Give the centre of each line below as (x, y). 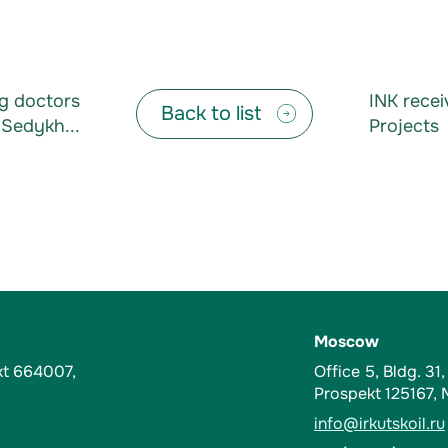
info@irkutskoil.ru (379, 423)
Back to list (210, 113)
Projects (403, 125)
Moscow (346, 341)
